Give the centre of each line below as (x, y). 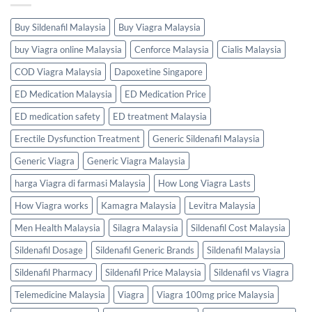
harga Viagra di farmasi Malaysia (80, 184)
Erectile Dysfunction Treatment (77, 139)
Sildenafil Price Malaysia (153, 273)
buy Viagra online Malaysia (68, 50)
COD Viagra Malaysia (58, 72)
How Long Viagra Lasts (204, 184)
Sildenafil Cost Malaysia (238, 228)
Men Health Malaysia (57, 228)
